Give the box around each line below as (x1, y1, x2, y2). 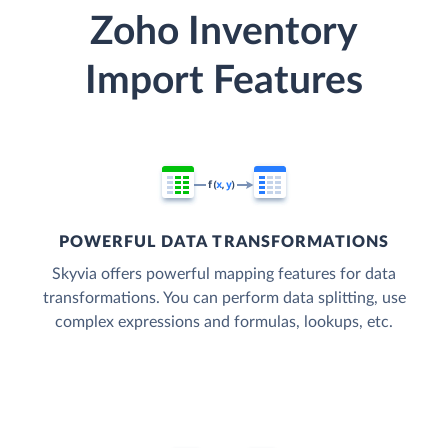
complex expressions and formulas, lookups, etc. (55, 314, 393, 331)
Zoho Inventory (90, 13, 358, 53)
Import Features (85, 62, 363, 102)
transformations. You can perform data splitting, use (42, 290, 406, 307)
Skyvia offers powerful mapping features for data (52, 266, 396, 283)
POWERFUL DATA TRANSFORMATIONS (58, 234, 390, 251)
